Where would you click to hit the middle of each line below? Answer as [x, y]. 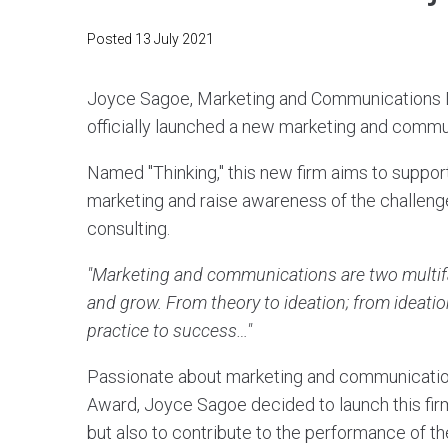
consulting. [128, 228]
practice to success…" [169, 330]
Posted [111, 38]
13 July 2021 [174, 38]
